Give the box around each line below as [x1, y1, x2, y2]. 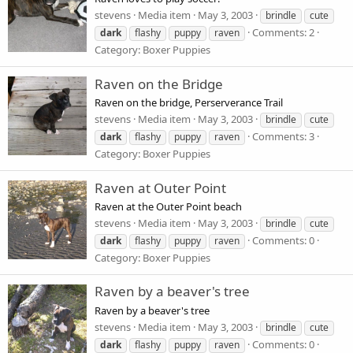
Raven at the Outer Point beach [95, 199, 242, 214]
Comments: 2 [252, 25, 314, 40]
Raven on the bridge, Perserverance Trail [95, 95, 283, 110]
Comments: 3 [252, 129, 314, 144]
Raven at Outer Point [95, 178, 226, 197]
